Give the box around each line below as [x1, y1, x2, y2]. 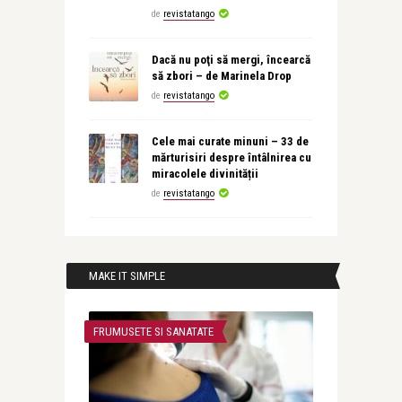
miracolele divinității [151, 167, 258, 180]
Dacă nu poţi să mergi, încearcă [151, 53, 310, 66]
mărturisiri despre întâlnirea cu [151, 151, 311, 164]
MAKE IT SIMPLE [88, 269, 165, 283]
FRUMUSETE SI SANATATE [92, 325, 214, 338]
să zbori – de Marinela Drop [151, 69, 292, 83]
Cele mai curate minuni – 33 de [151, 135, 309, 148]
